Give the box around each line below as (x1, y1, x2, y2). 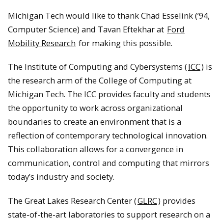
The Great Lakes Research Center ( (8, 194, 137, 206)
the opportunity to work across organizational (8, 102, 183, 114)
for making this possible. (77, 37, 172, 49)
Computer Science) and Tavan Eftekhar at (8, 23, 166, 35)
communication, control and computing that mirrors (8, 157, 209, 169)
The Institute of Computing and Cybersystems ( (8, 61, 187, 73)
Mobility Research (8, 37, 76, 49)
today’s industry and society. (8, 171, 114, 183)
